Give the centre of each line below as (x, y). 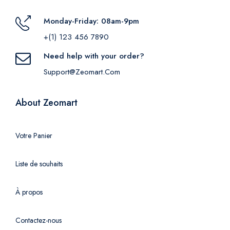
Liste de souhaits (39, 164)
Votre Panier (34, 136)
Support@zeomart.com (82, 72)
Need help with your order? (94, 56)
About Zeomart (46, 103)
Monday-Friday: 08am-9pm (91, 21)
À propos (29, 192)
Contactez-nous (39, 221)
